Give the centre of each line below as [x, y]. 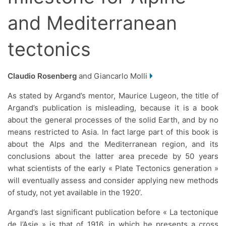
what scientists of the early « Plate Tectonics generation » [113, 168]
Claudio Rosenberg [42, 76]
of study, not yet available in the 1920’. [75, 193]
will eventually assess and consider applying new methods [113, 181]
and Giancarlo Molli [112, 76]
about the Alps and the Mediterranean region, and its [113, 144]
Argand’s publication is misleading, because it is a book [113, 108]
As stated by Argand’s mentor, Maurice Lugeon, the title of [113, 96]
